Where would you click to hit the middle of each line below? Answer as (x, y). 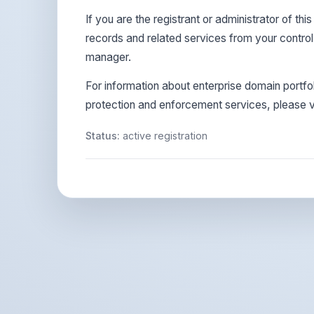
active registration (164, 136)
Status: (103, 136)
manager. (108, 57)
